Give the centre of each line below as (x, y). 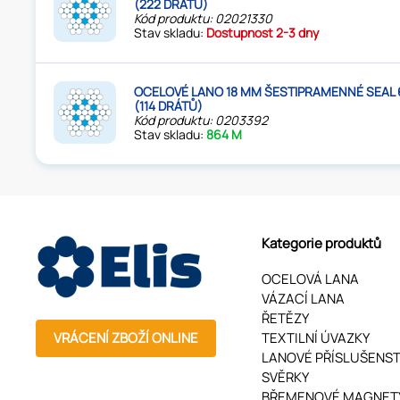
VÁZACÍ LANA (303, 298)
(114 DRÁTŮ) (169, 106)
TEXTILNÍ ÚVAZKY (315, 337)
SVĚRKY (285, 377)
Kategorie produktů (321, 243)
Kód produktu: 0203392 (201, 121)
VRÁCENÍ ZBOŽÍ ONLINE (126, 337)
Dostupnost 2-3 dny (263, 33)
